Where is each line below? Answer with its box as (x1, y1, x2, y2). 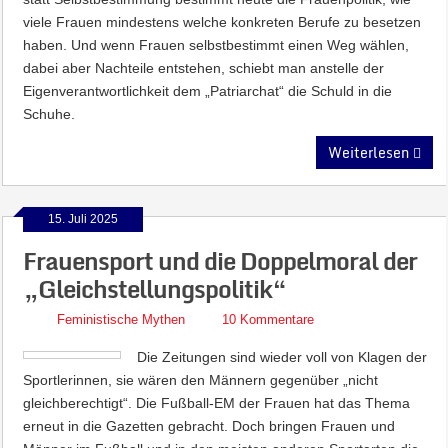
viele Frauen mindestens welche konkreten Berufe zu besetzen (23, 14, 422, 30)
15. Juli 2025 (48, 212, 119, 226)
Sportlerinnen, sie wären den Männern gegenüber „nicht (23, 372, 379, 388)
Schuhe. (23, 106, 76, 122)
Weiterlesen (328, 141, 414, 164)
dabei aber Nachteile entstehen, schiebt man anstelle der (23, 60, 385, 76)
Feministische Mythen (57, 312, 186, 327)
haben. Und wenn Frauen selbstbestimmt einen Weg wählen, (23, 37, 410, 53)
